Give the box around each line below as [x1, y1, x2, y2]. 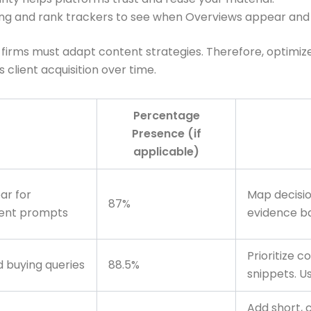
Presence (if [131, 126, 201, 142]
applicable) [133, 144, 199, 160]
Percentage [133, 108, 200, 124]
